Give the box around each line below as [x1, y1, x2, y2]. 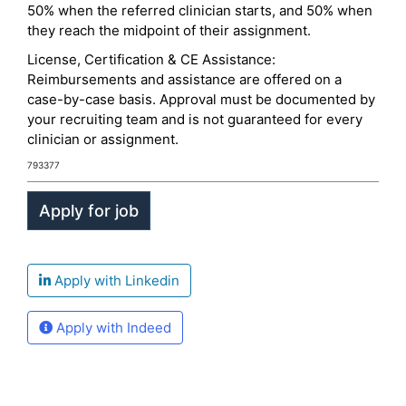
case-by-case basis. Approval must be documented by [27, 91, 375, 108]
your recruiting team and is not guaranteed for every [27, 111, 362, 128]
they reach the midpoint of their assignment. [27, 22, 311, 39]
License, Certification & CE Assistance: [27, 51, 275, 68]
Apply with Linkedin [51, 272, 179, 289]
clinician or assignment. [27, 130, 179, 148]
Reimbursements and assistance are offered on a [27, 71, 342, 88]
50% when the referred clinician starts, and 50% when [27, 2, 372, 19]
